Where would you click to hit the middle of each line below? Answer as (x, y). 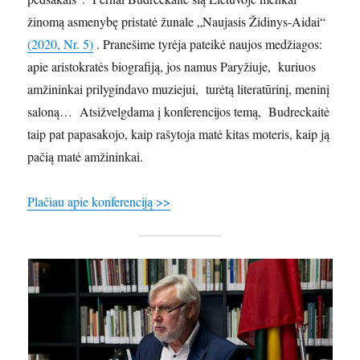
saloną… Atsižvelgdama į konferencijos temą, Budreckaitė (179, 112)
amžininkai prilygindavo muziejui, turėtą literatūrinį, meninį (179, 89)
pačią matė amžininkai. (86, 157)
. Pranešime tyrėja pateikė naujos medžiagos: (208, 44)
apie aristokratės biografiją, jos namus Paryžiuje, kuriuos (172, 67)
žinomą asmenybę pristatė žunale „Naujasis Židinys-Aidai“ (177, 22)
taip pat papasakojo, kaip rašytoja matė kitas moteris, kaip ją (179, 134)
